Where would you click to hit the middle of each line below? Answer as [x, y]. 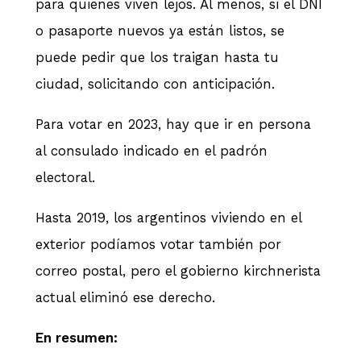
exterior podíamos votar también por [158, 244]
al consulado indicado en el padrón [151, 150]
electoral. [68, 177]
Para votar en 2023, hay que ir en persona [173, 124]
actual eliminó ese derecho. [128, 297]
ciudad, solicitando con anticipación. [160, 84]
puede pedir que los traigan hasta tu [157, 58]
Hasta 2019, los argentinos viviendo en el [168, 217]
